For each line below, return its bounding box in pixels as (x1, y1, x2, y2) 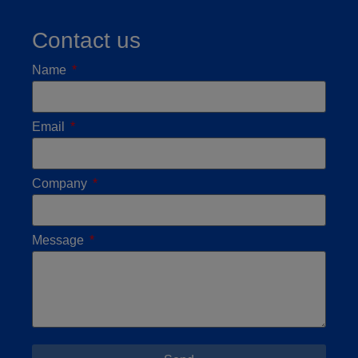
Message (32, 233, 87, 248)
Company (32, 177, 90, 191)
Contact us (32, 28, 141, 54)
